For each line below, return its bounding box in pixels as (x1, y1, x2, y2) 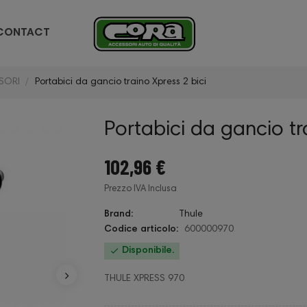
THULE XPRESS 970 (104, 274, 184, 284)
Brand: (104, 210, 133, 220)
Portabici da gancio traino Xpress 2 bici (34, 77, 206, 88)
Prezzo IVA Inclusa (104, 185, 177, 195)
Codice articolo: (104, 225, 178, 235)
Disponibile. (119, 246, 174, 256)
